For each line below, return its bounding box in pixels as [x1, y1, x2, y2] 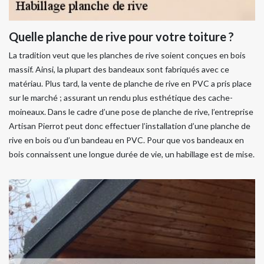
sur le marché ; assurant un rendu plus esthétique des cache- [9, 93, 233, 103]
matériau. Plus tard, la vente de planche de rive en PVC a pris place [9, 78, 252, 88]
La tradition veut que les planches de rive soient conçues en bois [9, 50, 246, 60]
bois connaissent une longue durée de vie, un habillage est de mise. [9, 149, 255, 159]
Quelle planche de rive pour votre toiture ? [9, 29, 234, 44]
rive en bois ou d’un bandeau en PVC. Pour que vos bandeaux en [9, 135, 244, 145]
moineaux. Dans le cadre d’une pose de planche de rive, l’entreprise [9, 107, 253, 117]
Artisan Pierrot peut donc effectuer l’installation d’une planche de [9, 121, 250, 131]
